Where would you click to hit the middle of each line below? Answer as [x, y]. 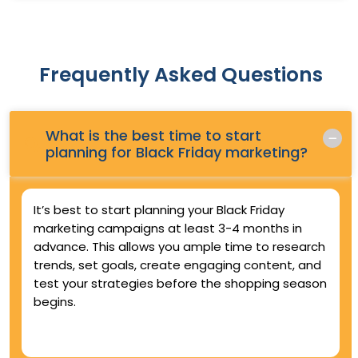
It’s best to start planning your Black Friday [159, 209]
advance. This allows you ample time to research [179, 246]
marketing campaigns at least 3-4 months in [168, 228]
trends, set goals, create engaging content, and [177, 265]
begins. [55, 301]
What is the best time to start [153, 135]
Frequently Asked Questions [181, 74]
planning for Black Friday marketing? [177, 152]
